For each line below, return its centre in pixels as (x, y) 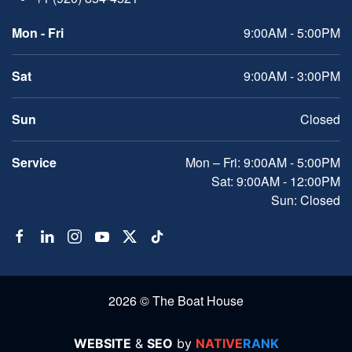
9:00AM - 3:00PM (292, 76)
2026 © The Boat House (176, 301)
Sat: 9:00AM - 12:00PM (276, 181)
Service (34, 162)
